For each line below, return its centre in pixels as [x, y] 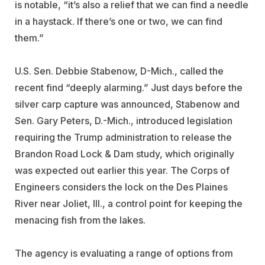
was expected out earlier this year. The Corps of [122, 170]
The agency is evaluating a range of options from [124, 253]
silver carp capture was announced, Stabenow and [127, 104]
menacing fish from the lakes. [80, 220]
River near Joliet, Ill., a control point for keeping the [129, 203]
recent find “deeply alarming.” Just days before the [129, 87]
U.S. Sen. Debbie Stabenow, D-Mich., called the [119, 71]
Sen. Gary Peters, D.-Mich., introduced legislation [124, 120]
